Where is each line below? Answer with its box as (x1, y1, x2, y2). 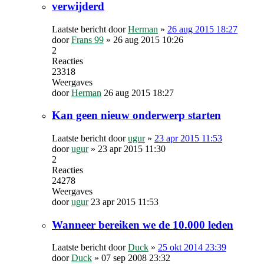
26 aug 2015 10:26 (113, 34, 183, 45)
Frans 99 (71, 34, 104, 45)
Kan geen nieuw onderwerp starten (52, 109, 221, 122)
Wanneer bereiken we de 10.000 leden (52, 218, 233, 231)
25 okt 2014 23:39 (158, 242, 226, 253)
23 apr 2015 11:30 (98, 144, 166, 154)
